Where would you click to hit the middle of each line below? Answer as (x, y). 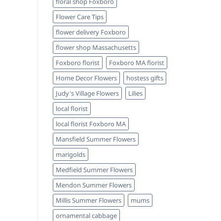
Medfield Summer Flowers (94, 170)
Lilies (135, 93)
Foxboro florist (78, 63)
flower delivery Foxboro (91, 32)
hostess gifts (145, 78)
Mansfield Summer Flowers (96, 139)
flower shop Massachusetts (96, 48)
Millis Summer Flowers (89, 201)
